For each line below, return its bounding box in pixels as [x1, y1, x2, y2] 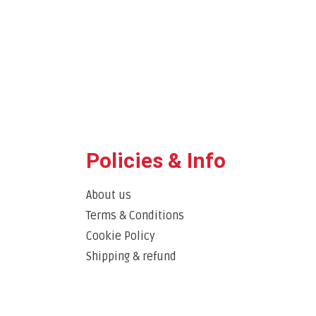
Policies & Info [86, 147, 226, 173]
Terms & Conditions [86, 208, 184, 223]
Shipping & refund [86, 249, 176, 264]
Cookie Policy [86, 229, 155, 243]
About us [86, 188, 131, 202]
